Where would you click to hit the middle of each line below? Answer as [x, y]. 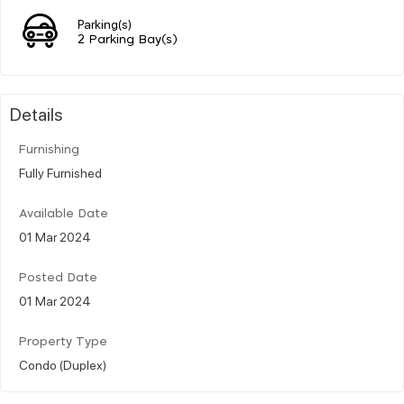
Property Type [63, 342]
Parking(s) [105, 23]
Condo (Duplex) [63, 364]
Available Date [64, 214]
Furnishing [49, 150]
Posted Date [58, 278]
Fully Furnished [60, 172]
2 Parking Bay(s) [128, 40]
